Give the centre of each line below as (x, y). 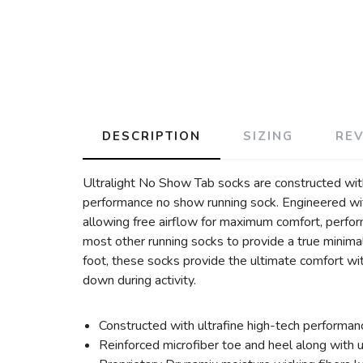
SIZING (268, 136)
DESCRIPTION (152, 136)
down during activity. (139, 280)
